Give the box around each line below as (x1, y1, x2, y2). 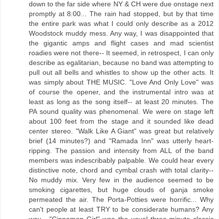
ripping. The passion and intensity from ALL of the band (29, 146, 214, 154)
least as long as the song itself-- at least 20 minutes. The (29, 97, 214, 106)
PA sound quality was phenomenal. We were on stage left (29, 107, 214, 115)
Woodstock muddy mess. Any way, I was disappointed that (29, 29, 214, 37)
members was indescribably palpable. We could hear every (29, 156, 214, 164)
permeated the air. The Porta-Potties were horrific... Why (29, 195, 214, 203)
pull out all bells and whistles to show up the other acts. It (29, 68, 214, 76)
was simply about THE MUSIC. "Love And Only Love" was (29, 78, 214, 86)
